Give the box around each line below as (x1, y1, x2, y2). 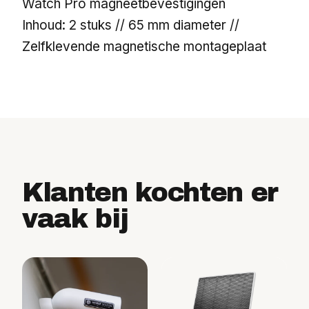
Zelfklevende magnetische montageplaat (22, 38, 266, 54)
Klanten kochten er (22, 178, 279, 207)
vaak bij (22, 204, 128, 233)
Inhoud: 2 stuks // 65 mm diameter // (22, 17, 239, 33)
